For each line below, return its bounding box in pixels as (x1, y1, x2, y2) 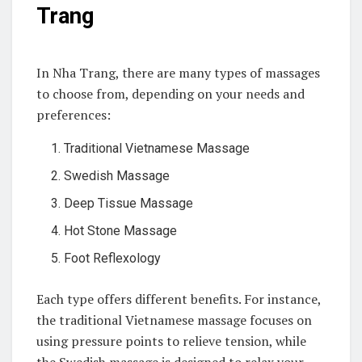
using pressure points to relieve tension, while (36, 332, 306, 351)
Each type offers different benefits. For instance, (36, 290, 321, 309)
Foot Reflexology (64, 250, 162, 267)
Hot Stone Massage (64, 223, 178, 239)
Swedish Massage (64, 168, 170, 184)
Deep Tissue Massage (64, 196, 194, 212)
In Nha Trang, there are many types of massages (36, 64, 320, 82)
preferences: (36, 106, 111, 124)
